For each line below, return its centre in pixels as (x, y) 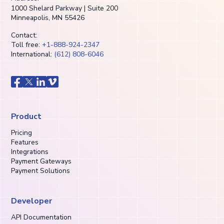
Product (26, 117)
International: (33, 54)
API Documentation (41, 217)
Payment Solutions (41, 171)
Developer (32, 201)
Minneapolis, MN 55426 (48, 18)
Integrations (30, 152)
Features (25, 142)
